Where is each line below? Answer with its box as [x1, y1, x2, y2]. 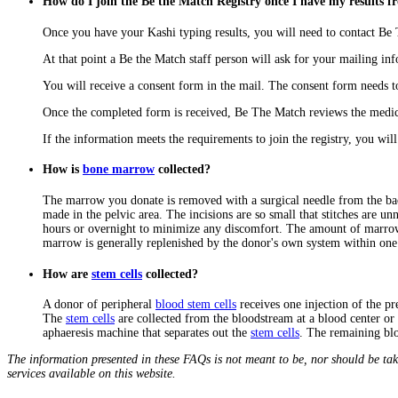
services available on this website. [7, 367, 176, 381]
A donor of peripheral [43, 298, 155, 312]
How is [43, 163, 83, 177]
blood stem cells [155, 298, 236, 312]
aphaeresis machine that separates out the [43, 326, 251, 340]
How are [43, 267, 92, 281]
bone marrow [83, 163, 155, 177]
